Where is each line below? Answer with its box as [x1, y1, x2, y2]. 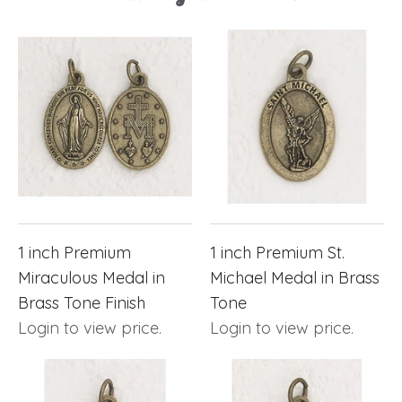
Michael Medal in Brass [210, 267, 380, 288]
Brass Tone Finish [18, 292, 145, 313]
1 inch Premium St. [210, 241, 345, 263]
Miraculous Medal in [18, 267, 165, 288]
